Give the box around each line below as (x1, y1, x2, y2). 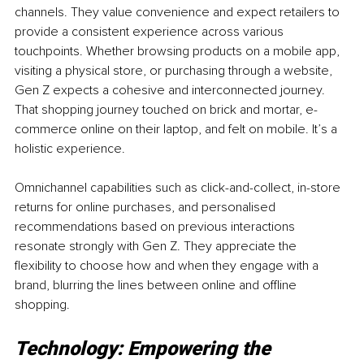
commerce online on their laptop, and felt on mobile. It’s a (15, 121, 340, 138)
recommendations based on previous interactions (15, 219, 298, 236)
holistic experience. (15, 141, 125, 158)
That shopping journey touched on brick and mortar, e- (15, 102, 318, 119)
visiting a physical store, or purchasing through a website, (15, 63, 336, 80)
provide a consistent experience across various (15, 24, 287, 41)
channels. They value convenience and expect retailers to (15, 4, 343, 21)
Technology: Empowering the (15, 337, 275, 361)
